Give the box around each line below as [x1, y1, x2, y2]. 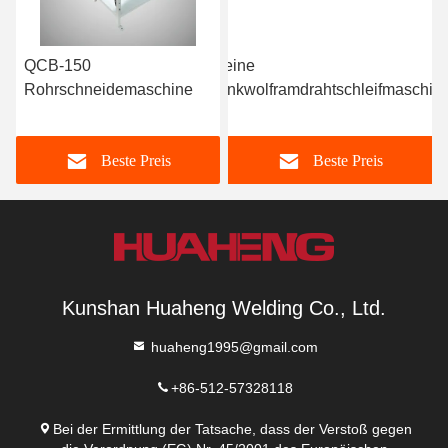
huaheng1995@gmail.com [146, 339, 318, 355]
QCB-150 [24, 57, 91, 74]
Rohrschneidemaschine [24, 81, 193, 98]
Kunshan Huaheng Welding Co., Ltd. [62, 297, 386, 319]
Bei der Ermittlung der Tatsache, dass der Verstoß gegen [52, 421, 412, 437]
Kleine [209, 57, 255, 74]
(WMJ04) [209, 105, 273, 122]
